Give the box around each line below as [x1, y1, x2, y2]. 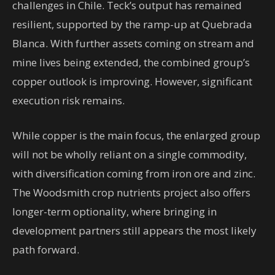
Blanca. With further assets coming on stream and [12, 36, 254, 50]
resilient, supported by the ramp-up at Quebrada [12, 17, 252, 31]
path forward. [12, 242, 79, 257]
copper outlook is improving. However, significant [12, 74, 252, 88]
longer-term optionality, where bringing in [12, 204, 217, 219]
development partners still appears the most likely [12, 223, 257, 238]
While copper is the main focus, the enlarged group [12, 128, 260, 142]
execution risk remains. [12, 93, 125, 107]
